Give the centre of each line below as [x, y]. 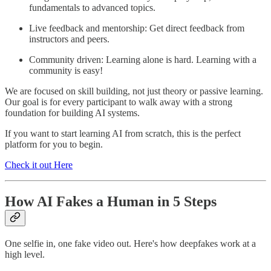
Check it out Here [39, 165]
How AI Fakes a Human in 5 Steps [111, 202]
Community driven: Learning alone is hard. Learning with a [143, 60]
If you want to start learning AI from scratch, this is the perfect [123, 134]
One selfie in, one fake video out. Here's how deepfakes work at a [130, 244]
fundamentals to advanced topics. [92, 8]
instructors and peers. [69, 39]
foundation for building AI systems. [72, 113]
